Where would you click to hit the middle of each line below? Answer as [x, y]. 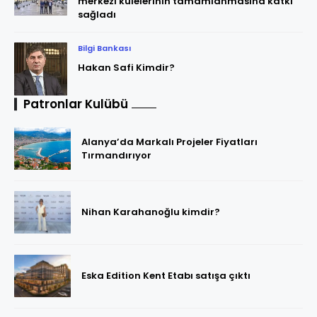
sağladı [97, 14]
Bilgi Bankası [104, 48]
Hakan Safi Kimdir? [126, 67]
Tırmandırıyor [116, 155]
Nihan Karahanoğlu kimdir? [151, 212]
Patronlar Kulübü [76, 104]
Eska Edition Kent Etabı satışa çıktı [166, 276]
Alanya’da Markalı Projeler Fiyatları [169, 142]
